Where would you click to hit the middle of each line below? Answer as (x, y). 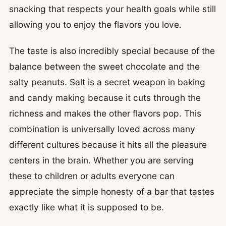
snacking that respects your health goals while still (112, 9)
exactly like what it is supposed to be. (87, 207)
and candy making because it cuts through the (105, 98)
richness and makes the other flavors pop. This (105, 114)
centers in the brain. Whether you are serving (101, 160)
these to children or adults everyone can (92, 176)
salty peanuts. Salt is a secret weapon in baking (107, 82)
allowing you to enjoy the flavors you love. (95, 25)
